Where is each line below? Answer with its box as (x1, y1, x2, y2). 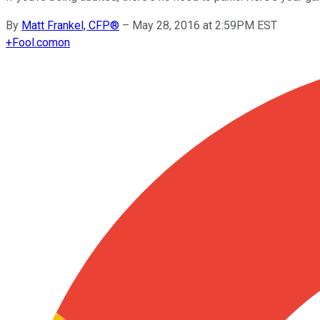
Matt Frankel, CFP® (21, 18, 119, 32)
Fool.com (12, 35, 58, 49)
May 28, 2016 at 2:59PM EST (132, 18, 277, 32)
